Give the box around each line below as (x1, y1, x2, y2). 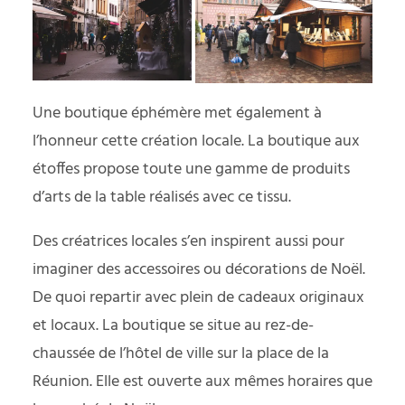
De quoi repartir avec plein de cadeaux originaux (33, 284, 364, 311)
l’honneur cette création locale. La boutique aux (33, 127, 360, 155)
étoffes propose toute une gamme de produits (33, 155, 350, 183)
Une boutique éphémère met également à (33, 99, 322, 127)
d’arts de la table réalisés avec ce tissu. (33, 184, 291, 211)
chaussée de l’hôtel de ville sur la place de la (33, 340, 329, 367)
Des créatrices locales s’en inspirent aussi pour (33, 228, 344, 255)
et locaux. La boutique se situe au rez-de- (33, 312, 314, 339)
